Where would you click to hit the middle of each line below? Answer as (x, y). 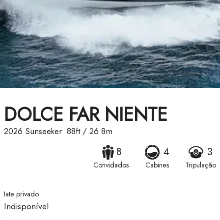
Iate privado (21, 194)
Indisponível (26, 206)
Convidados (111, 165)
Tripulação (201, 165)
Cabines (157, 165)
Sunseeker (43, 131)
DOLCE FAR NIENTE (86, 114)
